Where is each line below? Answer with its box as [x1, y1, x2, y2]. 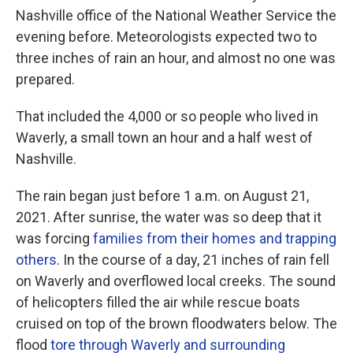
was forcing [16, 230, 90, 247]
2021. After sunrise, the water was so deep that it [16, 209, 321, 225]
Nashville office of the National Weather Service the [16, 7, 336, 24]
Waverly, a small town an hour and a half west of [16, 129, 313, 146]
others [16, 251, 57, 268]
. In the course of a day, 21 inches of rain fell [57, 251, 329, 268]
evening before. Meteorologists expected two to [16, 28, 317, 45]
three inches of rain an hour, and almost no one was [16, 50, 336, 66]
